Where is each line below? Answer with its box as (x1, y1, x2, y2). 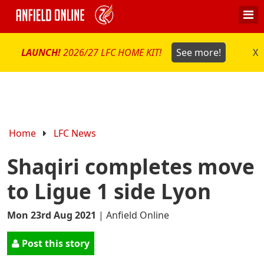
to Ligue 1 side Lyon (7, 177, 211, 206)
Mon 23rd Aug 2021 (7, 209, 96, 222)
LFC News (54, 126, 97, 140)
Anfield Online (106, 209, 169, 222)
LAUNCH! (21, 45, 64, 59)
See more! (176, 45, 221, 59)
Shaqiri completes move (7, 152, 255, 181)
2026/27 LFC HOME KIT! (63, 45, 164, 59)
